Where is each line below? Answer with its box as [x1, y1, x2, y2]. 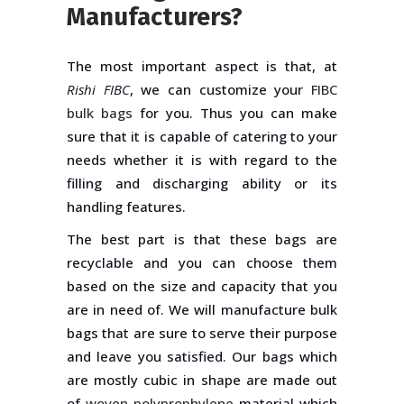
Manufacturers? [67, 3, 243, 32]
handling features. [67, 197, 186, 216]
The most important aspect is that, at [67, 57, 337, 75]
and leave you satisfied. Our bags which [67, 347, 337, 365]
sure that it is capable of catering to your [67, 127, 337, 145]
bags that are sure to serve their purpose [67, 324, 337, 342]
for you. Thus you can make [133, 104, 337, 122]
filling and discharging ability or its [67, 174, 337, 192]
